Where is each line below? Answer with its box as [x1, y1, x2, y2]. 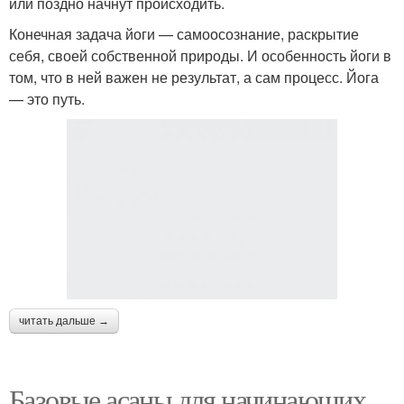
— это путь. [9, 87, 85, 109]
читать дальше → [19, 314, 109, 327]
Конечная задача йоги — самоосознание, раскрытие [9, 23, 359, 44]
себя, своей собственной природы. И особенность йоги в [9, 44, 391, 66]
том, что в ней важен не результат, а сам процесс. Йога [9, 66, 379, 87]
